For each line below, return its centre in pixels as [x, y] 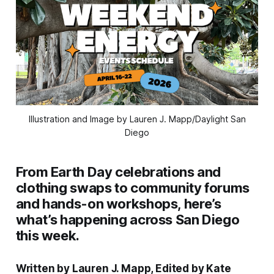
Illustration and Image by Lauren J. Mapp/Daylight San [137, 119]
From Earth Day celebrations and [118, 172]
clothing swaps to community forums [132, 187]
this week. [47, 235]
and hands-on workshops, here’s [118, 203]
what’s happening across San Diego [128, 219]
